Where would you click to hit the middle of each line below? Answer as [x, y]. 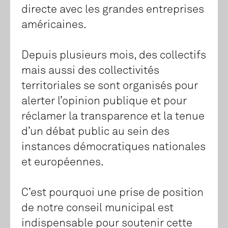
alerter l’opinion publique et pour [104, 102]
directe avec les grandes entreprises [113, 10]
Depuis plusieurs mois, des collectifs [114, 56]
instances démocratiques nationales [113, 147]
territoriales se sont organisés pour [110, 86]
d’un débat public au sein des [95, 132]
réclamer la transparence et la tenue [113, 117]
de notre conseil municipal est [97, 208]
